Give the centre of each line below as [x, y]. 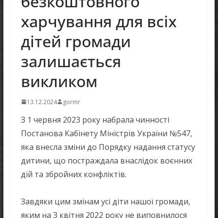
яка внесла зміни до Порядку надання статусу [108, 147]
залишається [71, 61]
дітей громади [76, 41]
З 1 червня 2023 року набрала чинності [95, 119]
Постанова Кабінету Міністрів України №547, [106, 133]
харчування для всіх [99, 21]
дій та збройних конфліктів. [73, 174]
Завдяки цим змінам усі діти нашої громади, [105, 201]
